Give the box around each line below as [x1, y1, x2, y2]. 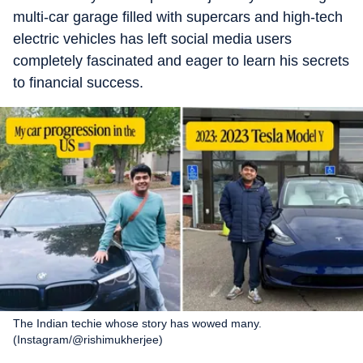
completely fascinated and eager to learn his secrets [13, 53, 349, 69]
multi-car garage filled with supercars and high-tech [13, 9, 343, 25]
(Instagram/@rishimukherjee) [13, 333, 163, 346]
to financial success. [13, 75, 143, 91]
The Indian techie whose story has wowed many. [13, 317, 262, 330]
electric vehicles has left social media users [13, 31, 292, 47]
